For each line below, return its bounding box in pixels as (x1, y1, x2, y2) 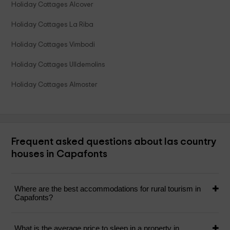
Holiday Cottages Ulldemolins (11, 61, 106, 69)
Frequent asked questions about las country (11, 137, 217, 147)
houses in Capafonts (11, 149, 108, 160)
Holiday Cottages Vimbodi (11, 41, 95, 49)
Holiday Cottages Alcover (11, 1, 94, 9)
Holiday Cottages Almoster (11, 81, 98, 89)
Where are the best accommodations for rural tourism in (14, 184, 201, 194)
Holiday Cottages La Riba (11, 21, 94, 29)
